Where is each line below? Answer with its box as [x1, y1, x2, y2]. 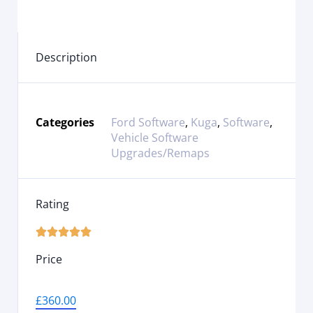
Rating [36, 196, 69, 212]
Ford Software [111, 115, 185, 131]
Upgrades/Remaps [111, 145, 210, 161]
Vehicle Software [111, 130, 198, 146]
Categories [36, 115, 94, 131]
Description [36, 50, 97, 66]
